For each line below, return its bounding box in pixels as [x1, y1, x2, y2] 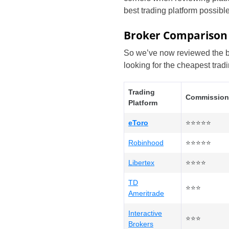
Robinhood [128, 139, 164, 147]
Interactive [128, 209, 162, 217]
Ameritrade [128, 189, 164, 197]
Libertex [128, 158, 154, 167]
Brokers [128, 220, 153, 228]
